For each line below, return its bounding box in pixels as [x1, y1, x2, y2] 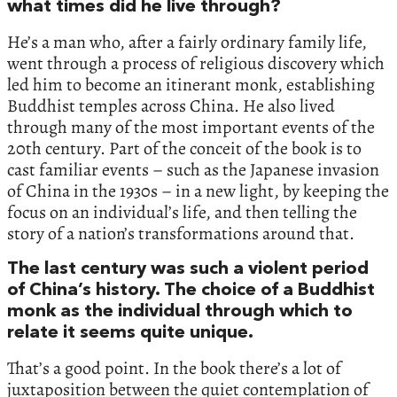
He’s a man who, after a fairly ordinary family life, [7, 30, 367, 55]
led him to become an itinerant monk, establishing [7, 73, 375, 97]
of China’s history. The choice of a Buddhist [7, 282, 375, 300]
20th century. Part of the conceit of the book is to [7, 136, 362, 161]
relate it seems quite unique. [7, 324, 253, 343]
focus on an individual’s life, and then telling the [7, 200, 357, 225]
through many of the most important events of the [7, 115, 375, 140]
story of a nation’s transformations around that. [7, 222, 354, 246]
